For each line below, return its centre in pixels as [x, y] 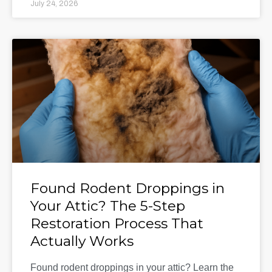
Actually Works [82, 241]
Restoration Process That [117, 224]
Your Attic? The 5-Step [108, 206]
